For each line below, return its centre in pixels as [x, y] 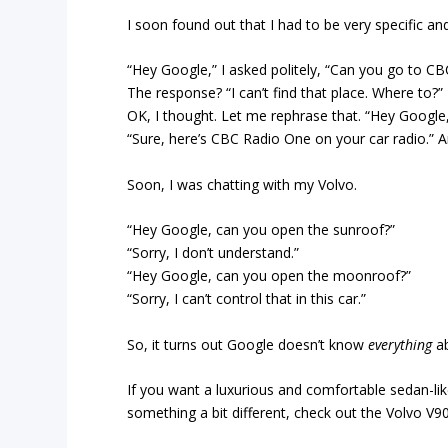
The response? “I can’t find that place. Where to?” [285, 93]
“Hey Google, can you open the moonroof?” [269, 276]
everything [402, 344]
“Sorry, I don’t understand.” [213, 253]
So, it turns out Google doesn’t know [248, 344]
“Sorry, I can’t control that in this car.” [247, 299]
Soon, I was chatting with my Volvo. [242, 184]
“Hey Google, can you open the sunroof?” [261, 230]
